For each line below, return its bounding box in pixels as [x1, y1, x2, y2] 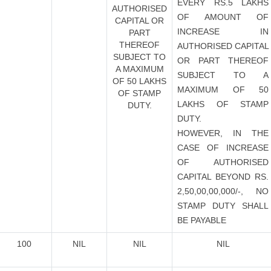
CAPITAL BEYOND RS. [177, 172, 269, 181]
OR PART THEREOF [177, 56, 269, 65]
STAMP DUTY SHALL [177, 201, 269, 211]
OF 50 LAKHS [113, 76, 166, 86]
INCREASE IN [177, 27, 269, 36]
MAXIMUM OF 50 [177, 85, 269, 94]
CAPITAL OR [115, 16, 164, 25]
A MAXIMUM [115, 64, 164, 74]
